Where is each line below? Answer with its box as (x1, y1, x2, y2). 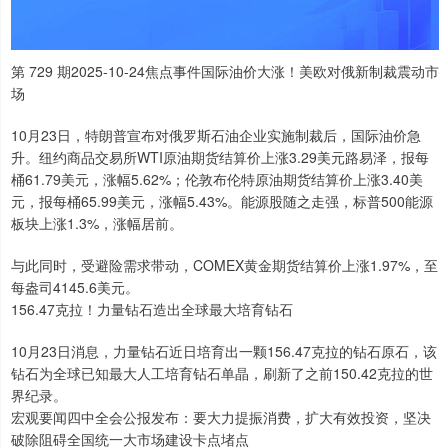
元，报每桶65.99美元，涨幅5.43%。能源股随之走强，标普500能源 (11, 190, 433, 211)
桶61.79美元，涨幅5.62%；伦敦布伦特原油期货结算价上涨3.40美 (11, 168, 423, 189)
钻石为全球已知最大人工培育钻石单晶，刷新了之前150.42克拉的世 (11, 362, 433, 383)
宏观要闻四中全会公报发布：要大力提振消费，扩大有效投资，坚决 (11, 406, 431, 427)
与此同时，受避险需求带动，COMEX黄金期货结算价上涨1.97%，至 (11, 254, 438, 275)
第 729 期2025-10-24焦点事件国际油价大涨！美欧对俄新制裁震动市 (11, 60, 439, 81)
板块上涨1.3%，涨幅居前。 (11, 212, 183, 233)
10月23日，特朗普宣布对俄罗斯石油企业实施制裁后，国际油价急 (11, 124, 421, 145)
